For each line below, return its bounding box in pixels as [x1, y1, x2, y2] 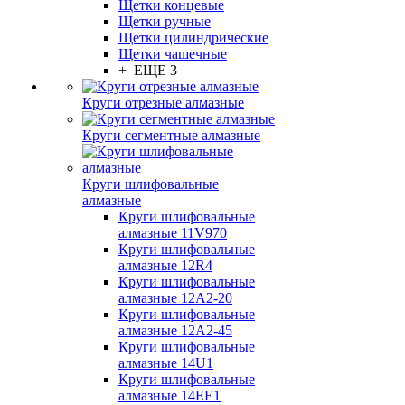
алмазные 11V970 [118, 225, 227, 240]
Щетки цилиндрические [118, 30, 268, 45]
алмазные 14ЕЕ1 [118, 388, 221, 403]
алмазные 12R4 [118, 258, 212, 273]
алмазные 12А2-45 [118, 323, 232, 338]
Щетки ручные [118, 14, 211, 29]
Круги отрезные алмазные [82, 95, 244, 110]
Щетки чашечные [118, 46, 227, 61]
